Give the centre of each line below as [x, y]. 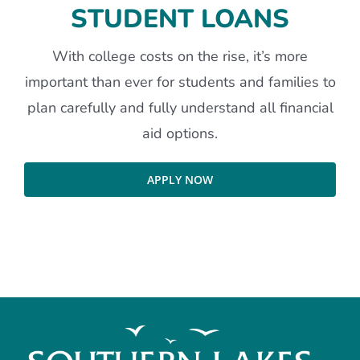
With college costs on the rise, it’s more [180, 57]
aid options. [180, 134]
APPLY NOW [180, 180]
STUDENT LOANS [180, 19]
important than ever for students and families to [180, 82]
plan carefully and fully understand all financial [180, 108]
